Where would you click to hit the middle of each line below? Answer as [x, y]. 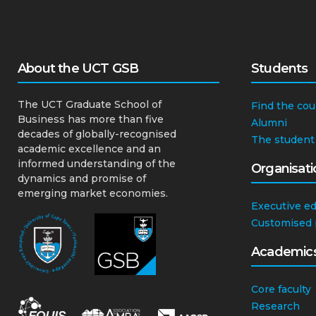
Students [280, 69]
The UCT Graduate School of [90, 105]
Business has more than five [91, 120]
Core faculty [281, 290]
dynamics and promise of [82, 179]
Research [275, 306]
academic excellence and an [89, 149]
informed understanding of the [97, 164]
